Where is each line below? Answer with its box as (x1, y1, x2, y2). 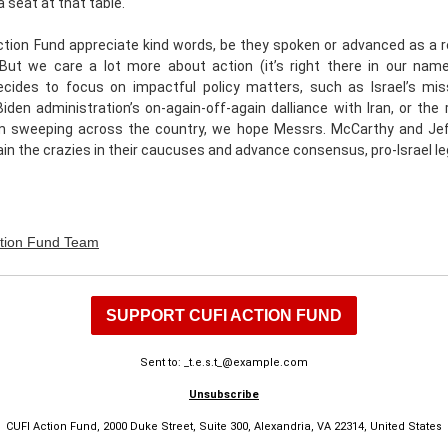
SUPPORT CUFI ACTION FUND (106, 307, 342, 324)
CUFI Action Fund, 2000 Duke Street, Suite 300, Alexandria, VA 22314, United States (6, 420, 442, 433)
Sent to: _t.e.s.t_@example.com (140, 356, 308, 369)
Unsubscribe (189, 388, 259, 401)
